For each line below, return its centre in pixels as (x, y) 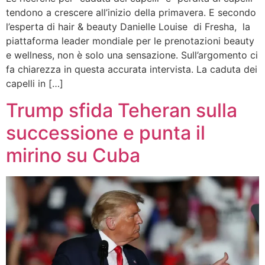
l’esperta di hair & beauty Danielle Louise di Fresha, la (128, 27)
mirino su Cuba (73, 155)
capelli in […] (35, 84)
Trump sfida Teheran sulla (122, 110)
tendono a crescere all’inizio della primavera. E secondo (131, 13)
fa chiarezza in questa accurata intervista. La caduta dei (132, 70)
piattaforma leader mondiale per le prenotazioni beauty (130, 41)
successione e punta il (106, 132)
